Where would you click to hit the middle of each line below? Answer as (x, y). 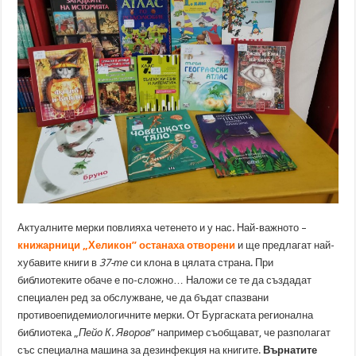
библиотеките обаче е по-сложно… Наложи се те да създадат (165, 280)
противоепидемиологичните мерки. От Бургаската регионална (166, 315)
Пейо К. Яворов (115, 332)
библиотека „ (48, 332)
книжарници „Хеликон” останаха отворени (127, 245)
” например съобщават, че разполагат (241, 332)
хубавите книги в (59, 262)
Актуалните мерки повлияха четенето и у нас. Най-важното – (163, 227)
